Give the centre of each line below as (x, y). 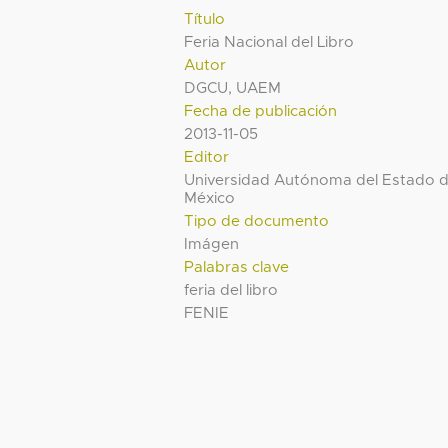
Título (205, 20)
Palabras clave (237, 268)
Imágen (212, 245)
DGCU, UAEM (233, 89)
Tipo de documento (257, 222)
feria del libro (231, 291)
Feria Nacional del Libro (269, 43)
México (210, 199)
